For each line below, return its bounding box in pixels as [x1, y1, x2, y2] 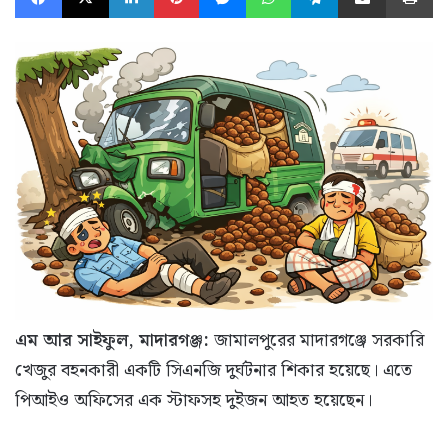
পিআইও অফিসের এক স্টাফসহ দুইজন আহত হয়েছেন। [15, 386, 372, 416]
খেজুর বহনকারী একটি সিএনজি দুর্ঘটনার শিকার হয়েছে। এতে [15, 356, 412, 386]
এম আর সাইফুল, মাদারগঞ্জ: [15, 326, 209, 356]
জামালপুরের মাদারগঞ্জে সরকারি [209, 326, 424, 356]
